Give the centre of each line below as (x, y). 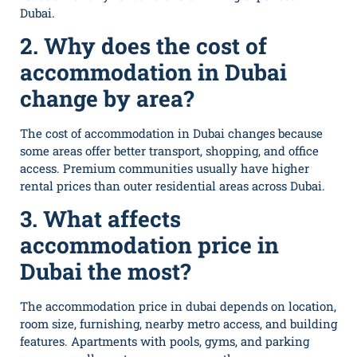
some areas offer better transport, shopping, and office (169, 151)
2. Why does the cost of (143, 46)
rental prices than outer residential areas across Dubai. (173, 186)
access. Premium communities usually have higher (165, 169)
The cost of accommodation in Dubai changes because (171, 133)
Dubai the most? (105, 272)
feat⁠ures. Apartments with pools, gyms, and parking (165, 341)
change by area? (107, 99)
